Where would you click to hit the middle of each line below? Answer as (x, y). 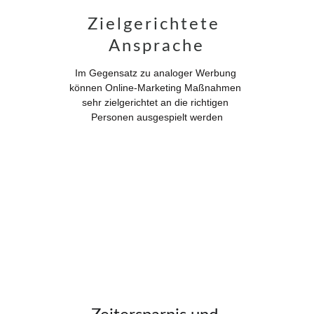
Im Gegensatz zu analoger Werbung (157, 73)
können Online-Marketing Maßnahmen (157, 88)
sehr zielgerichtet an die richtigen (157, 102)
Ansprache (157, 46)
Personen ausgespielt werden (157, 117)
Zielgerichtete (157, 25)
